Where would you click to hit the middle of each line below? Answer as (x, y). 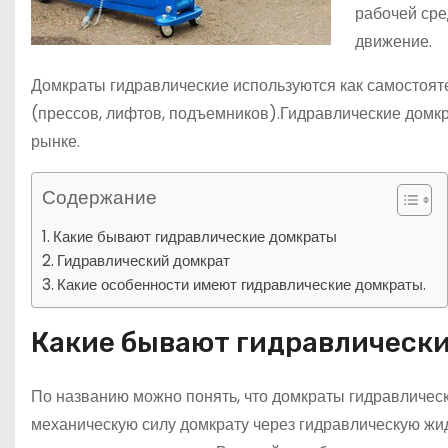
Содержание (99, 198)
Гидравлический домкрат (144, 260)
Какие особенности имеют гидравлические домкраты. (242, 284)
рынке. (55, 141)
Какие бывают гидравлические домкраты (195, 236)
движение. (393, 41)
